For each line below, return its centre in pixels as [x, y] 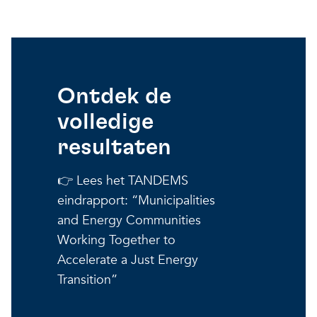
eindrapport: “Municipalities [136, 200]
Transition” [87, 279]
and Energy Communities [129, 220]
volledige [105, 121]
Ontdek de [114, 96]
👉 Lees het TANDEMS [123, 180]
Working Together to [116, 240]
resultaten [114, 147]
